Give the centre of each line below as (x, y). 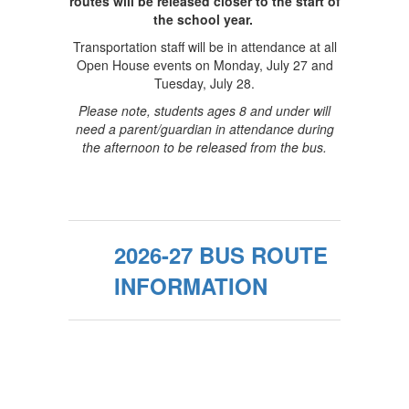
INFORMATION (191, 286)
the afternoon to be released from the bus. (204, 147)
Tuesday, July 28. (204, 83)
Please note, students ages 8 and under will (204, 110)
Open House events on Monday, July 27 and (204, 65)
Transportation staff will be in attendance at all (204, 47)
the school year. (203, 19)
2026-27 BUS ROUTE (221, 255)
